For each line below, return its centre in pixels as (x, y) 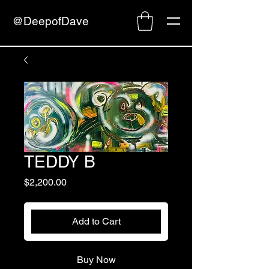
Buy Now (96, 260)
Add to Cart (96, 222)
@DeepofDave (50, 21)
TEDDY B (60, 162)
